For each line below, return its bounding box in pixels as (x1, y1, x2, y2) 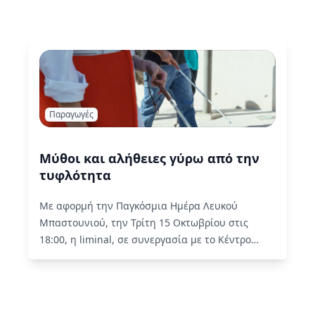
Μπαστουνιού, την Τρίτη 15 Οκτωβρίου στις (39, 216, 248, 230)
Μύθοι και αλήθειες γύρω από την (39, 150, 259, 167)
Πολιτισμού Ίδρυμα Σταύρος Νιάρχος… (39, 250, 227, 264)
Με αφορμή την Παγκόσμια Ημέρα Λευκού (39, 199, 238, 213)
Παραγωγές (49, 108, 94, 121)
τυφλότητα (39, 167, 111, 184)
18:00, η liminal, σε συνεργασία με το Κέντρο (39, 233, 251, 247)
